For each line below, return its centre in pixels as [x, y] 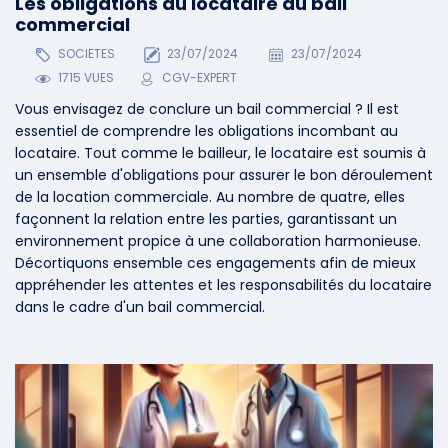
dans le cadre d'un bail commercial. [140, 307]
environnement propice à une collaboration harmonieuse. [218, 241]
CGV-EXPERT [199, 78]
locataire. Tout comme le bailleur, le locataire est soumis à [220, 153]
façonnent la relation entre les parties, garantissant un [206, 219]
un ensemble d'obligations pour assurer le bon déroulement [224, 175]
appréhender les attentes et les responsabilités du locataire [223, 285]
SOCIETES [84, 54]
